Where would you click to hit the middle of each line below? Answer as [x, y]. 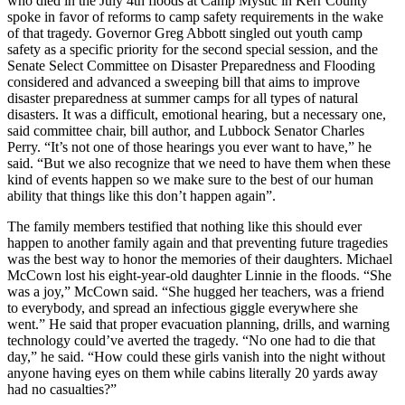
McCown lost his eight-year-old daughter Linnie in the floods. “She [199, 275]
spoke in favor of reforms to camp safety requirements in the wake [195, 16]
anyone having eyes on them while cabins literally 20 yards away [193, 372]
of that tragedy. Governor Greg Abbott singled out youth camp [185, 33]
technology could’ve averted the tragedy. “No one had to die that [191, 340]
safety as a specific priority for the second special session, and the [193, 49]
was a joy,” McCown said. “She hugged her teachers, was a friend [196, 291]
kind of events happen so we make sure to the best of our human [190, 179]
